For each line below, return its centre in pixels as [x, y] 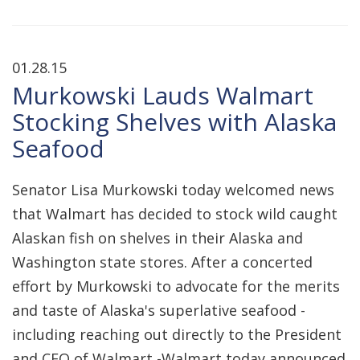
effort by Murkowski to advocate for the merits [176, 286]
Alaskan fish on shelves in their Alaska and [157, 238]
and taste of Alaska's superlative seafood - [159, 310]
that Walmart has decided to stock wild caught [175, 214]
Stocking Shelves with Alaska [174, 122]
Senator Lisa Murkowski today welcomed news [173, 190]
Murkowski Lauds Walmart [163, 95]
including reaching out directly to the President [177, 334]
